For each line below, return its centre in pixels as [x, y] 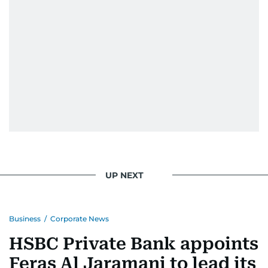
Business [25, 219]
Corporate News [80, 219]
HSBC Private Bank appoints [134, 244]
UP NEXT [124, 175]
